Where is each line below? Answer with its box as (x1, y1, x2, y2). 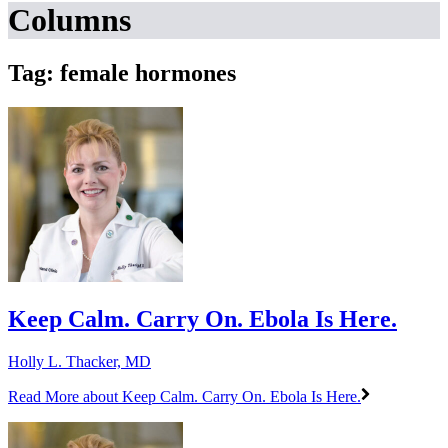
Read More (8, 388, 83, 406)
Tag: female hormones (8, 60, 236, 87)
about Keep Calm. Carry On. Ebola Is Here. (83, 388, 361, 406)
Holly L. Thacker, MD (8, 353, 151, 371)
